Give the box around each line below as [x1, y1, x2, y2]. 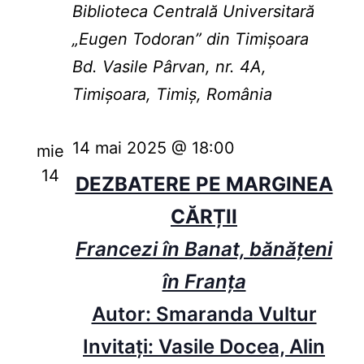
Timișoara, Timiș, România [71, 84, 272, 105]
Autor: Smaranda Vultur [91, 302, 317, 327]
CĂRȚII [171, 205, 237, 229]
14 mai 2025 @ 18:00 [71, 138, 235, 158]
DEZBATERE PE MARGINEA [75, 172, 333, 197]
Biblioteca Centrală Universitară [71, 2, 314, 22]
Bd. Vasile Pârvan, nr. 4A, [71, 57, 266, 77]
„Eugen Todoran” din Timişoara [71, 29, 309, 50]
